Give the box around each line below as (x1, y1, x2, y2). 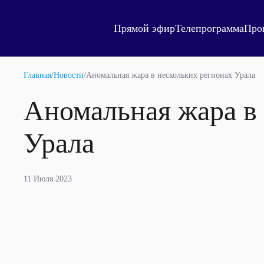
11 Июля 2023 (24, 174, 72, 183)
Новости (54, 71, 84, 80)
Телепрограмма (175, 22, 244, 34)
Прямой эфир (114, 22, 175, 34)
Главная (24, 71, 51, 80)
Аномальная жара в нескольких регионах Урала (86, 71, 255, 80)
